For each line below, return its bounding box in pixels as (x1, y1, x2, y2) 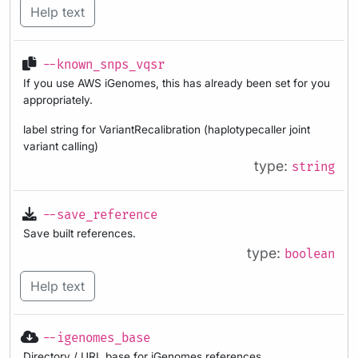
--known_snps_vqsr (42, 58, 165, 74)
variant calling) (23, 140, 98, 153)
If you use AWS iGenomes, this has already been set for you (23, 77, 330, 90)
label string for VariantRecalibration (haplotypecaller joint (23, 123, 310, 137)
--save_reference (42, 207, 157, 223)
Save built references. (23, 226, 136, 240)
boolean (284, 246, 335, 262)
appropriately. (23, 93, 93, 107)
